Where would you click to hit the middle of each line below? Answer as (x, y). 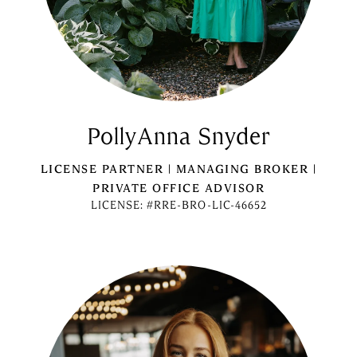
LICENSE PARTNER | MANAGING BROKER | (178, 169)
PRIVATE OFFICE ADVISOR (178, 188)
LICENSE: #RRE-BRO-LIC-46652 (178, 205)
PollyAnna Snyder (178, 137)
